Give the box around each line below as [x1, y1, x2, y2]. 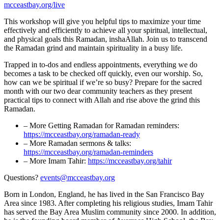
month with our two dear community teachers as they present [4, 86, 192, 95]
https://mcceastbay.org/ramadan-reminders [24, 147, 153, 156]
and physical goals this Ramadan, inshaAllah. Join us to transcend [4, 34, 207, 43]
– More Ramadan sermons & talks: [24, 138, 131, 147]
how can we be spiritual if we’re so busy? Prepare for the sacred [4, 78, 202, 86]
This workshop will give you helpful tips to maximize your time [4, 17, 201, 26]
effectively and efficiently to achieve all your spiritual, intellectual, [4, 26, 207, 34]
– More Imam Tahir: [24, 156, 88, 165]
